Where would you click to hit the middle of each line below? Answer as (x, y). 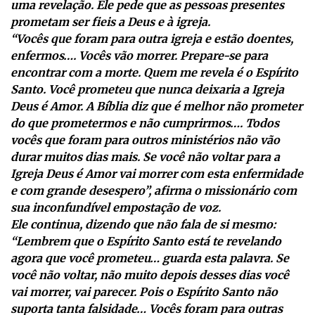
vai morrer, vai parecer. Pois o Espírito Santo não (144, 291)
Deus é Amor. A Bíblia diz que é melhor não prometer (156, 106)
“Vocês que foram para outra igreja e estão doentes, (152, 38)
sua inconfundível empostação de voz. (116, 207)
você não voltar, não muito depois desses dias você (150, 275)
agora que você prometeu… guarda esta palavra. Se (150, 258)
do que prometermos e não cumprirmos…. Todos (145, 123)
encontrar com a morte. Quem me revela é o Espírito (154, 72)
